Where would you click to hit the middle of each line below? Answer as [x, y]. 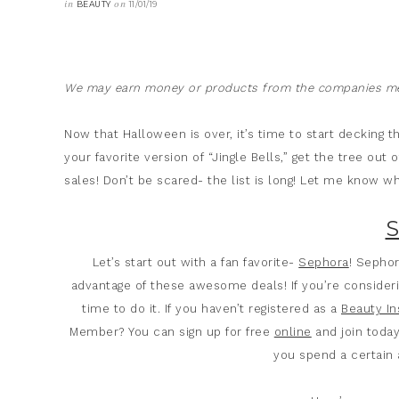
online [293, 332]
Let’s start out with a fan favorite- [195, 262]
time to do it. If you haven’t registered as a [212, 309]
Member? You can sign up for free [172, 332]
